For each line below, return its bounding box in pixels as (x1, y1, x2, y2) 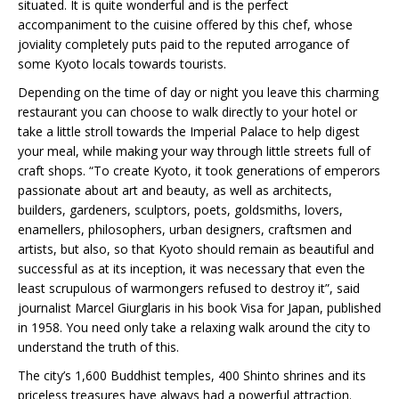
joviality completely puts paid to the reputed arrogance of (18, 35, 349, 53)
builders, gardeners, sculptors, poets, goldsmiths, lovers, (18, 200, 343, 218)
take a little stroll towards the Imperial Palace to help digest (18, 122, 360, 140)
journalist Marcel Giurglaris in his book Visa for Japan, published (18, 298, 381, 316)
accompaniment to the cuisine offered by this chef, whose (18, 15, 353, 33)
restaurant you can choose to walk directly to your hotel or (18, 102, 357, 120)
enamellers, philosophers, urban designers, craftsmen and (18, 220, 352, 238)
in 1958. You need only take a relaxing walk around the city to (18, 318, 370, 336)
